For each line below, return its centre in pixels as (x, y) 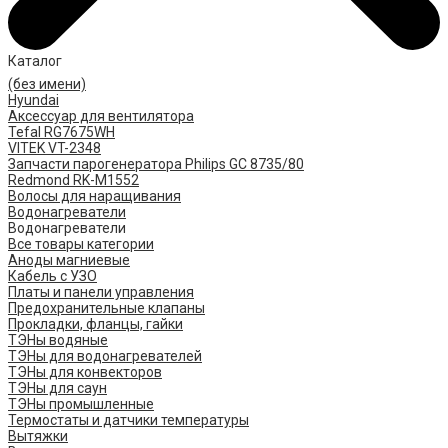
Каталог (35, 61)
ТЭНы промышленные (81, 404)
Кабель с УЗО (52, 276)
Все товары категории (81, 244)
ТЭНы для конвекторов (85, 372)
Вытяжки (38, 436)
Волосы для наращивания (94, 196)
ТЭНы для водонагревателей (105, 356)
